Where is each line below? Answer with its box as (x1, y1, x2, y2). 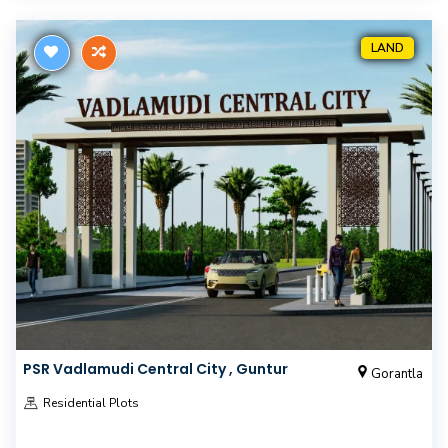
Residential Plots (40, 395, 139, 411)
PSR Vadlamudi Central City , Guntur (23, 359, 288, 379)
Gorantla (370, 365, 423, 383)
